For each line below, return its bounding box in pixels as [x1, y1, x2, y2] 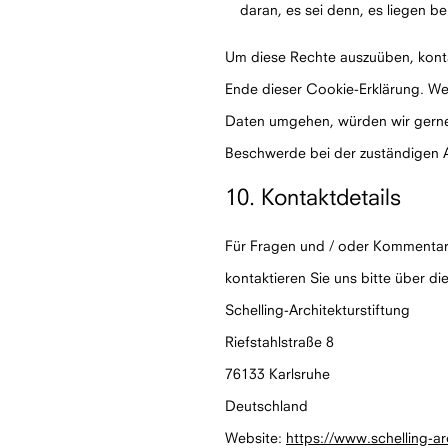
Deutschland [225, 397, 308, 414]
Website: [225, 429, 286, 446]
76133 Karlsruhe [225, 365, 330, 382]
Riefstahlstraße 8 [225, 333, 334, 350]
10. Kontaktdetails [225, 183, 401, 210]
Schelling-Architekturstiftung [225, 301, 410, 318]
